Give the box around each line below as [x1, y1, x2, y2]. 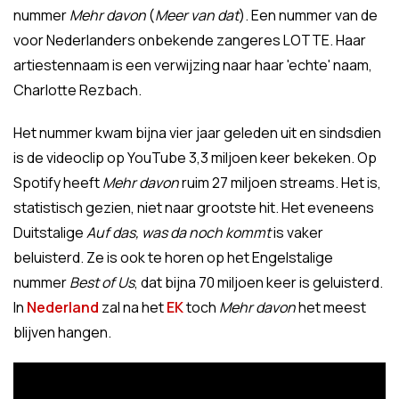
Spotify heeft [13, 173, 102, 192]
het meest [296, 297, 366, 317]
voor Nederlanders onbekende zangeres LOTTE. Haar [13, 30, 366, 50]
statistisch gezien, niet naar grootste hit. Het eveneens [13, 198, 374, 217]
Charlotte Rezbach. [13, 80, 142, 100]
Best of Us [69, 273, 134, 292]
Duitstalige [13, 223, 86, 242]
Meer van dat [155, 5, 239, 25]
